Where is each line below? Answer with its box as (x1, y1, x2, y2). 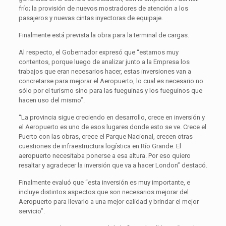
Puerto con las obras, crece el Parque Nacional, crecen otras (18, 132, 193, 140)
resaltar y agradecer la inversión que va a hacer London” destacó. (18, 161, 207, 169)
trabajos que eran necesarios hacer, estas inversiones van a (18, 67, 191, 75)
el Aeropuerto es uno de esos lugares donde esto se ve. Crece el (18, 123, 206, 131)
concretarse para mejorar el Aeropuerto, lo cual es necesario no (18, 77, 203, 85)
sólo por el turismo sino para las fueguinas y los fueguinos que (18, 86, 202, 94)
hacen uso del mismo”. (18, 96, 85, 104)
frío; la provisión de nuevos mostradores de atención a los (18, 4, 188, 12)
